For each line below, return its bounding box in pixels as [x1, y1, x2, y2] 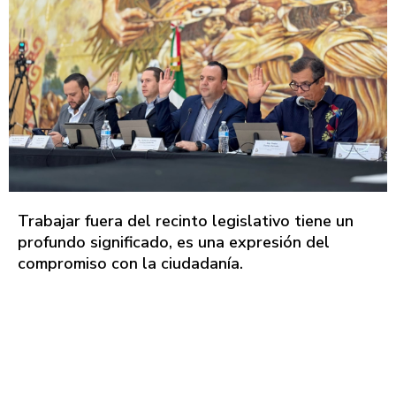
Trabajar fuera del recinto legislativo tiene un [18, 209, 354, 232]
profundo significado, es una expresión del [18, 231, 330, 253]
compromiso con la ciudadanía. [18, 252, 243, 274]
